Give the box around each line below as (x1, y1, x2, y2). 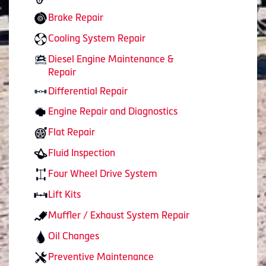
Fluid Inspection (48, 147, 115, 159)
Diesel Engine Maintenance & (48, 53, 174, 64)
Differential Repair (48, 85, 128, 96)
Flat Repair (48, 126, 95, 138)
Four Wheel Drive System (48, 168, 157, 179)
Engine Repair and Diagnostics (48, 106, 178, 117)
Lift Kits (48, 189, 81, 200)
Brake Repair (48, 11, 103, 23)
